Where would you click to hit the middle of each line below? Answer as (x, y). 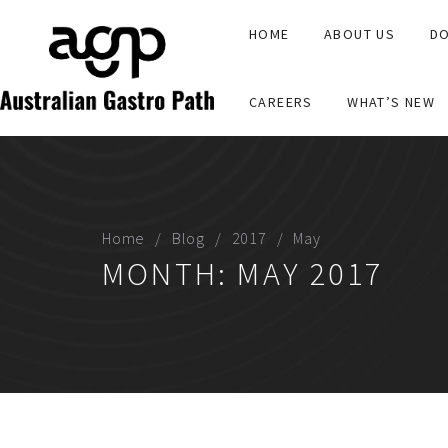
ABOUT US (360, 34)
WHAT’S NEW (391, 102)
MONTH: (170, 274)
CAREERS (280, 102)
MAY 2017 (310, 274)
